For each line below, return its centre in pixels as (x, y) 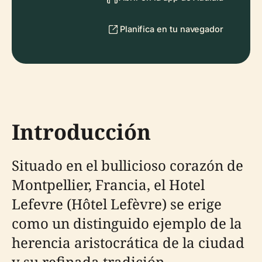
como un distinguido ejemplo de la (127, 223)
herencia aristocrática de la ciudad (128, 242)
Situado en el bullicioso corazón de (127, 165)
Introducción (81, 132)
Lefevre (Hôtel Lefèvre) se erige (117, 204)
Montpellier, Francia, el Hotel (108, 185)
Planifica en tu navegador (171, 29)
